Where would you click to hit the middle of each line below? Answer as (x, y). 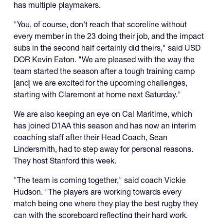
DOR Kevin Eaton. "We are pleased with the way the (104, 59)
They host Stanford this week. (65, 161)
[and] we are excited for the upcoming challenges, (100, 83)
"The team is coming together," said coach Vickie (100, 180)
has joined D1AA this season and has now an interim (105, 126)
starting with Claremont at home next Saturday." (97, 94)
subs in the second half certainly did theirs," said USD (107, 48)
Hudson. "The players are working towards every (98, 192)
